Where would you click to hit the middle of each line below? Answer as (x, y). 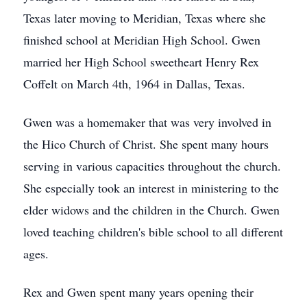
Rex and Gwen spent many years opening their (138, 292)
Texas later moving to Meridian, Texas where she (145, 18)
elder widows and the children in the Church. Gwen (151, 210)
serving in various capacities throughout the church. (152, 166)
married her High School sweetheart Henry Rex (141, 62)
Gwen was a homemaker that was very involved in (147, 122)
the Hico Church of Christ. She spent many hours (146, 144)
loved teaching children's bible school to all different (153, 232)
